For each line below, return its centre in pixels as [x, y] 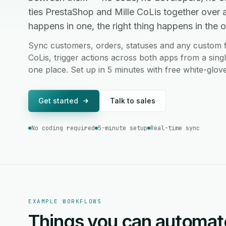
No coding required [63, 128]
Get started [58, 101]
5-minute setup [123, 128]
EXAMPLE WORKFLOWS [65, 201]
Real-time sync [175, 128]
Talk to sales [133, 101]
